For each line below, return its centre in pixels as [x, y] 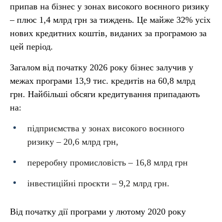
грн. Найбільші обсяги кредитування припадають [105, 94]
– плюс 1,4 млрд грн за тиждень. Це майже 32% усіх [110, 20]
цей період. [31, 47]
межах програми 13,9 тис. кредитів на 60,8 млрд [103, 81]
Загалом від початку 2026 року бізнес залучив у [102, 67]
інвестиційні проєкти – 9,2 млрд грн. [98, 183]
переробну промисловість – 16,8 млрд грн [108, 163]
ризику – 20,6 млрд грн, [73, 142]
